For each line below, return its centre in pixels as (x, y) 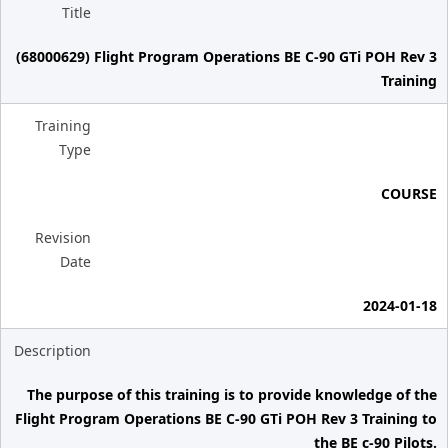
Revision (63, 237)
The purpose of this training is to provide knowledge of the (232, 394)
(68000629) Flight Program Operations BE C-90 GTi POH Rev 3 (226, 56)
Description (52, 350)
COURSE (409, 193)
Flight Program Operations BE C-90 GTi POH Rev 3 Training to (226, 418)
